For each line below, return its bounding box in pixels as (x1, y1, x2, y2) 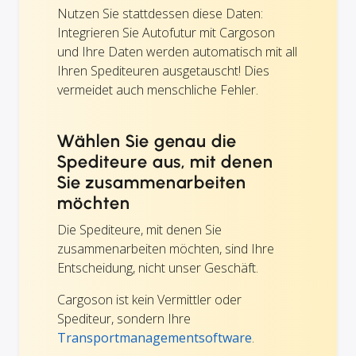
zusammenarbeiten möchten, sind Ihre (57, 239, 274, 257)
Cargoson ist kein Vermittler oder (57, 290, 242, 308)
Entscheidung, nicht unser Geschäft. (57, 258, 258, 277)
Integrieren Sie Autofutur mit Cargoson (57, 23, 275, 41)
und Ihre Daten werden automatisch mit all (57, 42, 297, 60)
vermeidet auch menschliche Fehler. (57, 80, 258, 99)
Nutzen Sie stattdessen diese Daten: (57, 4, 263, 22)
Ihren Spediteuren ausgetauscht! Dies (57, 61, 269, 79)
